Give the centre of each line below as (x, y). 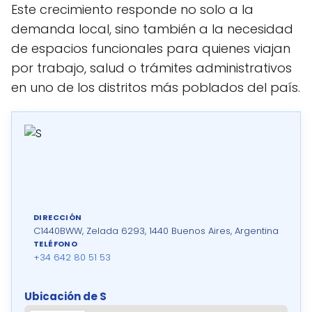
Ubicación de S (65, 296)
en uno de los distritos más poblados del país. (156, 87)
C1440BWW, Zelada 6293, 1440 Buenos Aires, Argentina (156, 231)
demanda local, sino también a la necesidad (152, 29)
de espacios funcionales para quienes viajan (151, 48)
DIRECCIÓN (58, 217)
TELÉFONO (56, 244)
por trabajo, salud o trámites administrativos (151, 68)
